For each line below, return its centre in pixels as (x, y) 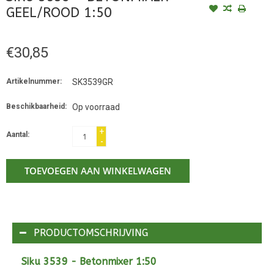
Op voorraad (96, 107)
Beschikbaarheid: (36, 107)
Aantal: (18, 135)
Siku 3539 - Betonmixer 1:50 (89, 262)
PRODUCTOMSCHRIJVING (91, 233)
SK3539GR (93, 82)
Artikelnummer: (34, 82)
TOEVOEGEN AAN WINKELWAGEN (98, 171)
